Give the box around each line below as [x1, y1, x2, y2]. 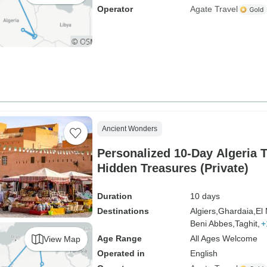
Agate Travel [190, 4, 238, 14]
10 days [190, 191, 220, 201]
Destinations [97, 206, 149, 216]
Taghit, [234, 219, 260, 228]
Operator [97, 4, 133, 14]
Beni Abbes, [190, 219, 235, 228]
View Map [43, 234, 80, 244]
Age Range [97, 234, 142, 243]
